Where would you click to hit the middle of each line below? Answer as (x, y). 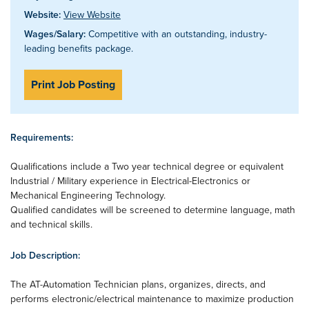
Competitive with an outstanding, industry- (176, 34)
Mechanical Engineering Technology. (88, 195)
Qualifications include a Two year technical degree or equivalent (147, 166)
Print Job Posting (73, 84)
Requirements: (42, 137)
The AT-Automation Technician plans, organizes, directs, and (138, 284)
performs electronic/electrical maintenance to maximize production (152, 299)
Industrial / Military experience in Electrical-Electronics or (130, 181)
